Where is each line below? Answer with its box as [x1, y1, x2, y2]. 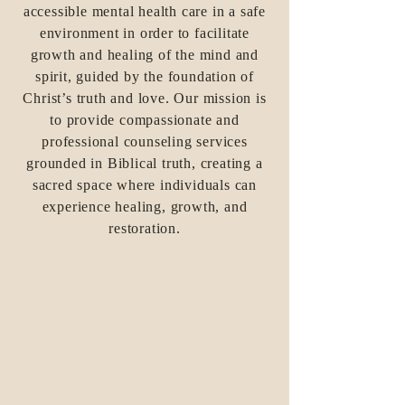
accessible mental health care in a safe [23, 4, 267, 19]
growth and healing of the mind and [30, 47, 259, 62]
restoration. [108, 221, 181, 236]
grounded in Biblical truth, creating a [26, 155, 263, 171]
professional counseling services [42, 134, 248, 149]
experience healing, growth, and [42, 199, 248, 214]
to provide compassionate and [50, 112, 240, 127]
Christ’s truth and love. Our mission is [23, 90, 267, 106]
